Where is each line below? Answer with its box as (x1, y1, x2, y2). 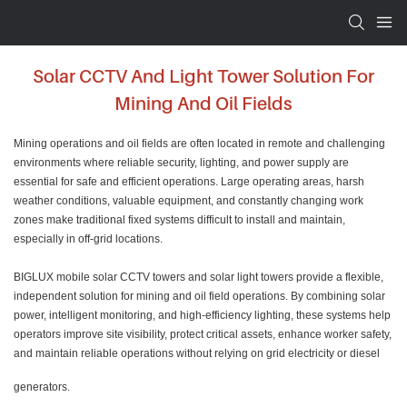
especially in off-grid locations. (14, 233, 163, 246)
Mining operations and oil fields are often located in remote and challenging (14, 137, 385, 151)
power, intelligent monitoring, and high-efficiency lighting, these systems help (14, 309, 391, 323)
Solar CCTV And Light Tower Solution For (33, 65, 374, 87)
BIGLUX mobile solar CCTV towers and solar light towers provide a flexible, (14, 271, 383, 284)
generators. (14, 381, 70, 394)
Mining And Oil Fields (114, 92, 293, 114)
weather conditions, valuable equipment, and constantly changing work (14, 194, 363, 208)
